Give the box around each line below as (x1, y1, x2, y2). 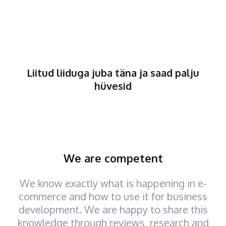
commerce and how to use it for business (19, 190, 207, 203)
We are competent (63, 151, 163, 165)
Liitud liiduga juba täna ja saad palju (27, 66, 199, 79)
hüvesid (94, 79, 132, 92)
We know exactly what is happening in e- (19, 177, 207, 190)
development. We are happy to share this (18, 203, 208, 216)
